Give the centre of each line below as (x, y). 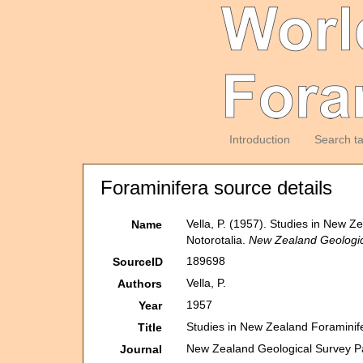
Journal (141, 349)
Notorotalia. (218, 240)
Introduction (259, 139)
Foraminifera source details (216, 188)
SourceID (138, 262)
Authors (140, 284)
